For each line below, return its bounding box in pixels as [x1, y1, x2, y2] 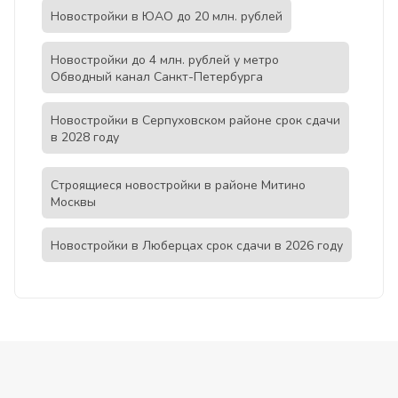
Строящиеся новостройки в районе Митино [51, 177, 306, 195]
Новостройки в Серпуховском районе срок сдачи [51, 112, 340, 130]
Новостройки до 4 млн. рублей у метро [51, 52, 279, 69]
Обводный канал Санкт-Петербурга [51, 68, 263, 86]
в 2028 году [51, 129, 119, 147]
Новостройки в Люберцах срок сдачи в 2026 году [51, 237, 343, 255]
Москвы [51, 194, 96, 211]
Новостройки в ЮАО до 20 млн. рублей [51, 8, 283, 26]
